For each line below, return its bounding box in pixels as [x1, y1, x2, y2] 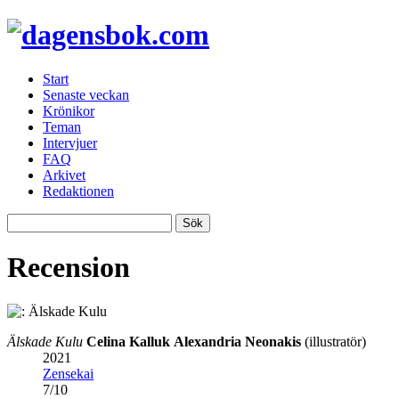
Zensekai [43, 365, 94, 381]
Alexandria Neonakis [174, 333, 301, 349]
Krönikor [43, 102, 94, 118]
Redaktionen [43, 183, 114, 199]
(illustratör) [301, 333, 366, 349]
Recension [7, 251, 130, 284]
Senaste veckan [43, 86, 129, 102]
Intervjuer [43, 134, 97, 151]
